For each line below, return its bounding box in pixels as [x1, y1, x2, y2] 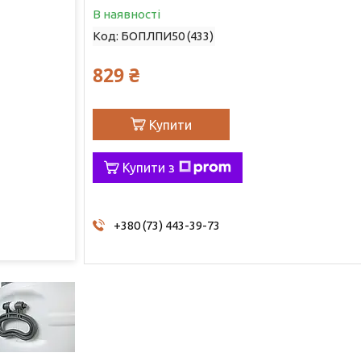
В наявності [92, 6, 160, 21]
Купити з [122, 160, 175, 175]
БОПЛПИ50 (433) [120, 28, 214, 43]
